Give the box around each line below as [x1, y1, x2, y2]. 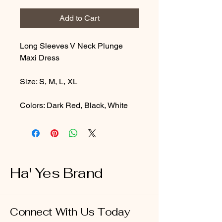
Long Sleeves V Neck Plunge [20, 41, 123, 51]
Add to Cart [59, 13, 100, 23]
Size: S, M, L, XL [20, 77, 77, 87]
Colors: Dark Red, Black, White [20, 101, 128, 111]
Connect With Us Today [10, 205, 130, 219]
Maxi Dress [20, 53, 59, 63]
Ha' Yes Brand [10, 164, 103, 182]
